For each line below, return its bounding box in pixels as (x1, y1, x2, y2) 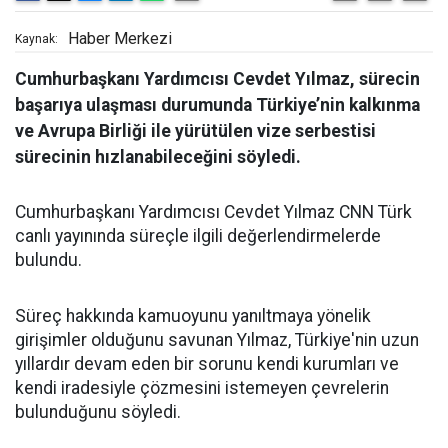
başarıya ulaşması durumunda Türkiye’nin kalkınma (15, 94, 420, 115)
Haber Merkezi (68, 28, 172, 48)
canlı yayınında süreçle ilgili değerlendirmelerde (15, 225, 381, 246)
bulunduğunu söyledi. (15, 401, 181, 422)
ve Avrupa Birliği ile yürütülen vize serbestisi (15, 120, 376, 141)
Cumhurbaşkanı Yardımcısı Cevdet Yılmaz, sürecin (15, 68, 420, 89)
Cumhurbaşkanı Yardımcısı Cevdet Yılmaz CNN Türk (15, 201, 412, 222)
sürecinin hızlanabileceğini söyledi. (15, 146, 301, 167)
